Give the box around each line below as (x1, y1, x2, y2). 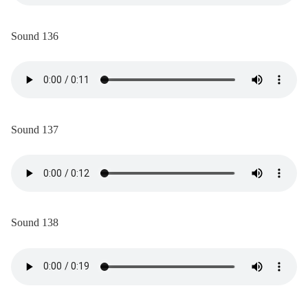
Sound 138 (11, 217, 58, 229)
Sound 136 (11, 30, 58, 42)
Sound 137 (11, 123, 58, 135)
